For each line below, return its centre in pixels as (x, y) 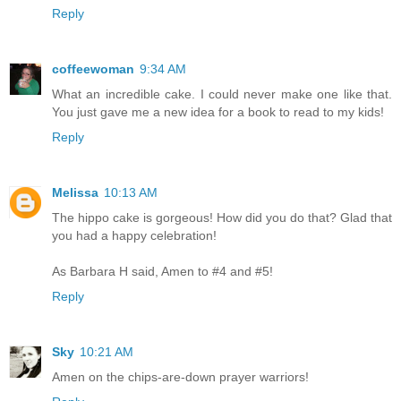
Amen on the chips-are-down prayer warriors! (180, 377)
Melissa (75, 193)
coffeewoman (93, 69)
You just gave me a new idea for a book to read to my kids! (218, 112)
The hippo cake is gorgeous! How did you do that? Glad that (222, 218)
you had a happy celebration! (134, 236)
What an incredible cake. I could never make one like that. (222, 94)
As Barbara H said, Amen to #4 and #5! (162, 272)
